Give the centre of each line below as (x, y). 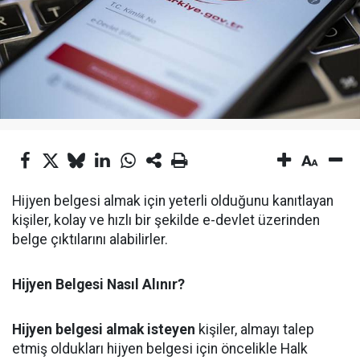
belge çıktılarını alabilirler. (90, 239)
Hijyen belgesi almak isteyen (104, 329)
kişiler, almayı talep (255, 329)
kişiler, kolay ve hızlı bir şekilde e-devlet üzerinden (166, 220)
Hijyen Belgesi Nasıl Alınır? (98, 284)
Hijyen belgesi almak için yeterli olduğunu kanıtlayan (173, 201)
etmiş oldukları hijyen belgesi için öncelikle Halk (160, 349)
